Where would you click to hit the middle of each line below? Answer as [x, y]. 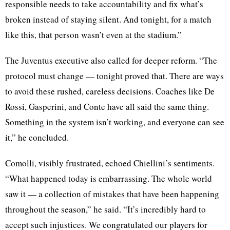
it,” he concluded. [37, 137]
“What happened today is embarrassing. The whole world [109, 178]
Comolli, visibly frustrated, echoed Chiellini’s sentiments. [110, 163]
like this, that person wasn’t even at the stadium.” [93, 34]
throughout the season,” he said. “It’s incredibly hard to [106, 209]
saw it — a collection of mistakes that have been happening [112, 194]
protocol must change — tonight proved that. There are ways [114, 75]
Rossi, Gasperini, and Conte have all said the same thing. [107, 106]
